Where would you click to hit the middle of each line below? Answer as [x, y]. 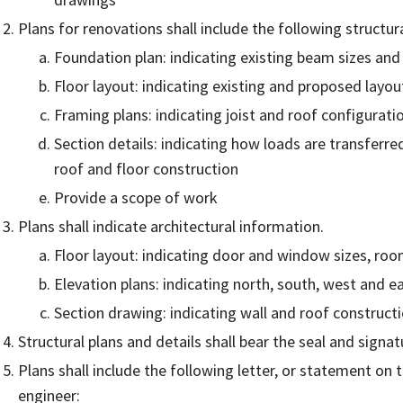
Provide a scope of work [136, 197]
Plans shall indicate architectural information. [171, 226]
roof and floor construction [146, 169]
